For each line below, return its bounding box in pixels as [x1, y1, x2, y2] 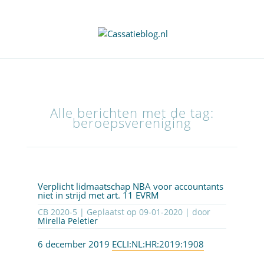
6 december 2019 [37, 238, 112, 250]
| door [182, 206, 210, 218]
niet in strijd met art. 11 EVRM [37, 189, 159, 202]
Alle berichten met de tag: [49, 104, 214, 123]
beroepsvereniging [72, 114, 192, 133]
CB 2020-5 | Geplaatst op [79, 206, 139, 218]
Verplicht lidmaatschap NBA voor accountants [37, 180, 223, 193]
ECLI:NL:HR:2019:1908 [111, 238, 204, 250]
